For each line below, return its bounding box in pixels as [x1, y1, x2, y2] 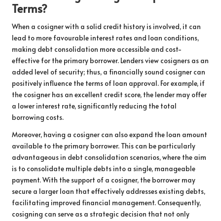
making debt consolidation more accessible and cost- [12, 44, 182, 54]
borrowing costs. [12, 112, 64, 122]
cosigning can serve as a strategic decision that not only [12, 209, 189, 219]
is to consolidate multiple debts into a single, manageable [12, 164, 195, 174]
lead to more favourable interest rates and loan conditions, [12, 33, 199, 43]
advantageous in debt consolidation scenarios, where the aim [12, 152, 206, 162]
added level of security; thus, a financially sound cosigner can [12, 67, 205, 77]
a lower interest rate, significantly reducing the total [12, 101, 177, 111]
